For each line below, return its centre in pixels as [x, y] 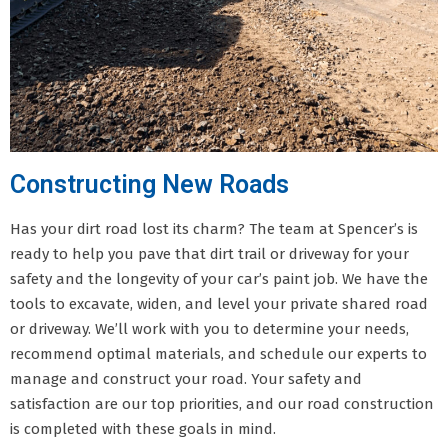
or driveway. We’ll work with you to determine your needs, [209, 328]
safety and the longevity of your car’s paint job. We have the [219, 278]
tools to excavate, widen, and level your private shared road [219, 303]
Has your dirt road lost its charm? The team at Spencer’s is [214, 228]
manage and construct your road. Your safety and [186, 378]
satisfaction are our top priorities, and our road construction [222, 403]
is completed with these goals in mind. [143, 428]
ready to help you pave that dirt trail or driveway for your [209, 253]
